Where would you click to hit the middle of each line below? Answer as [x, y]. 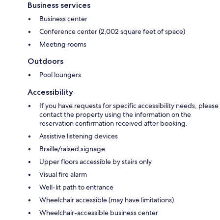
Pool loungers [60, 74]
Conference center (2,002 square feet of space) [112, 31]
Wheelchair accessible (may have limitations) [107, 200]
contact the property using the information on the [115, 114]
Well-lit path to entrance [76, 187]
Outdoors [45, 61]
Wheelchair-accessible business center [99, 212]
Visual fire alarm [63, 174]
